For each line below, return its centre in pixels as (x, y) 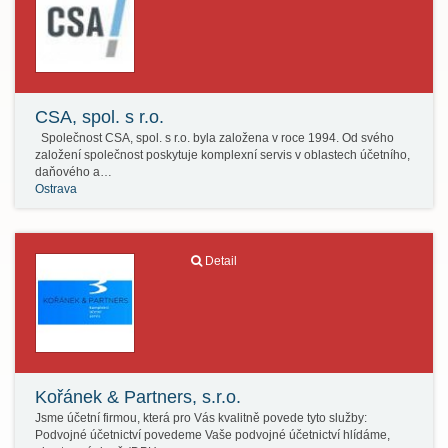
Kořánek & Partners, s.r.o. (138, 397)
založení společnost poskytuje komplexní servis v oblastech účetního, (222, 155)
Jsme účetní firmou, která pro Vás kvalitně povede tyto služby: (204, 418)
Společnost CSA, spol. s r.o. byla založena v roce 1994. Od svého (214, 138)
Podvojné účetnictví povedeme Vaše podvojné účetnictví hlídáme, (212, 435)
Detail (220, 261)
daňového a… (73, 172)
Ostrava (56, 189)
